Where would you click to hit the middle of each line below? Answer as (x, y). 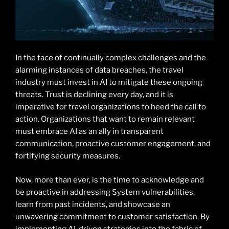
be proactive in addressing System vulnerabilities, (105, 192)
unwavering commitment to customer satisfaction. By (112, 216)
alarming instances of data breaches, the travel (99, 70)
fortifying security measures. (68, 156)
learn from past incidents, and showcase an (93, 204)
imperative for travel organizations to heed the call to (111, 107)
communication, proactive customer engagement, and (113, 144)
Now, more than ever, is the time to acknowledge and (110, 180)
